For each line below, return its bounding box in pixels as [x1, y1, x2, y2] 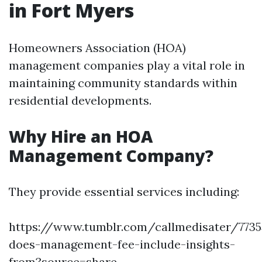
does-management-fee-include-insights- [9, 237, 235, 251]
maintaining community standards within [9, 75, 237, 90]
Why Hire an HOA [9, 125, 153, 147]
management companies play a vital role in [9, 58, 245, 73]
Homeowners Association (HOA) [9, 40, 186, 55]
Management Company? [9, 144, 213, 167]
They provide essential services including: [9, 184, 239, 199]
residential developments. [9, 93, 151, 108]
